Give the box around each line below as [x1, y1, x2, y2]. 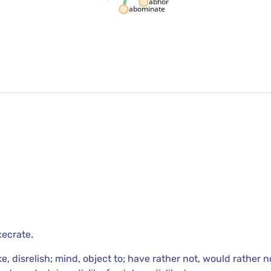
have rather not [128, 253, 198, 265]
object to [83, 253, 123, 265]
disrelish [12, 253, 51, 265]
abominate [129, 3, 166, 14]
